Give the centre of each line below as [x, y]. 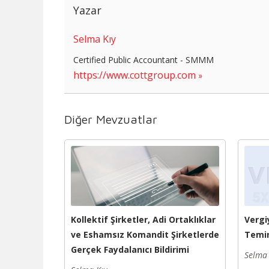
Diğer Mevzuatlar [111, 119]
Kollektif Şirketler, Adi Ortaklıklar [143, 219]
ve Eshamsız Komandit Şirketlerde [145, 234]
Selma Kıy [95, 39]
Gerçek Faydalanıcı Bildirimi [130, 249]
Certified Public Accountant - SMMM [144, 59]
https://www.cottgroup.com [134, 75]
